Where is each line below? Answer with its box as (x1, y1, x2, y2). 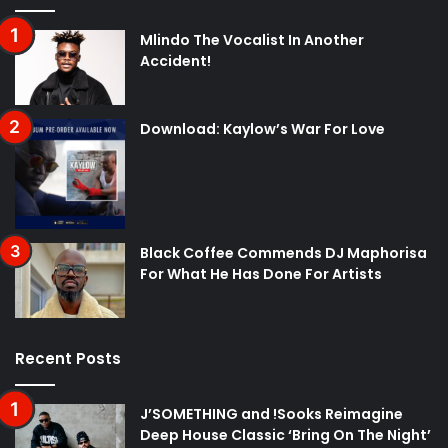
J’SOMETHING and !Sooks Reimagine (140, 404, 403, 425)
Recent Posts (15, 348, 121, 370)
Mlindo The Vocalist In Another (140, 30, 364, 51)
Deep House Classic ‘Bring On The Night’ (140, 425, 431, 446)
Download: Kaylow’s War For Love (140, 119, 385, 140)
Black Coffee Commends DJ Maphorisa (140, 243, 427, 264)
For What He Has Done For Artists (140, 264, 382, 285)
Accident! (140, 51, 211, 72)
